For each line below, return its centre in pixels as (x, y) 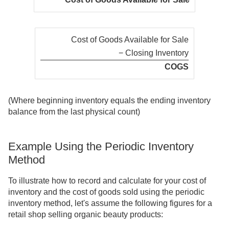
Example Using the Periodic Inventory (101, 147)
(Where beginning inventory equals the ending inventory (109, 101)
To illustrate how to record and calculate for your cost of (107, 180)
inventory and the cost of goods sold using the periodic (106, 192)
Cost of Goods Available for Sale (130, 40)
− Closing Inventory (154, 53)
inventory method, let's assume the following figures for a (110, 203)
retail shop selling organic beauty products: (86, 214)
